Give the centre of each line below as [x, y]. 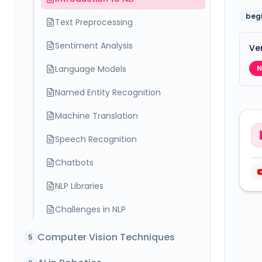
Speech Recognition [96, 139]
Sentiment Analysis [94, 46]
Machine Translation [96, 116]
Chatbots [74, 163]
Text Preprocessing [94, 22]
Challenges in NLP [90, 209]
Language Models [91, 69]
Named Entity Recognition [108, 92]
